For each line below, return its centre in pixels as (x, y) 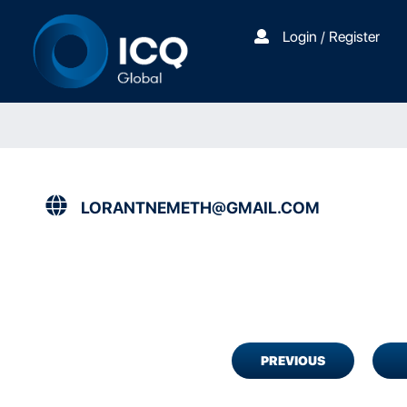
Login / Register (331, 37)
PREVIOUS (293, 361)
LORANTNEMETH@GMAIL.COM (200, 208)
